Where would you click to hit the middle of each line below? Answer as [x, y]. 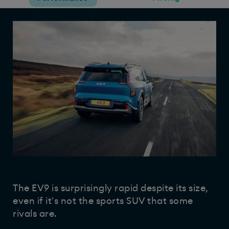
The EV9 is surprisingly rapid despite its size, [111, 188]
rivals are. [36, 214]
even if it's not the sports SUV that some [103, 201]
